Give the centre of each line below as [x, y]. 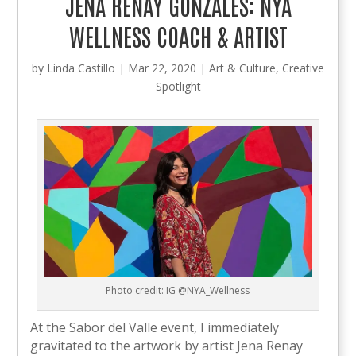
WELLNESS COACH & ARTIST [178, 35]
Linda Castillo [81, 68]
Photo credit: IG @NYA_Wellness [178, 291]
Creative [303, 68]
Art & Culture [242, 68]
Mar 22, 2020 [162, 68]
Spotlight [178, 86]
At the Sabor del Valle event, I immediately [155, 328]
